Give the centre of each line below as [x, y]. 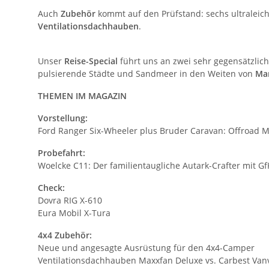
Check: [51, 187]
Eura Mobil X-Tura [74, 213]
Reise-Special [92, 61]
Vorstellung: [63, 118]
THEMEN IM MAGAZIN [82, 95]
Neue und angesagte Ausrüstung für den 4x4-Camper [146, 247]
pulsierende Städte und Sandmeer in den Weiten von [147, 73]
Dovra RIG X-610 [70, 200]
